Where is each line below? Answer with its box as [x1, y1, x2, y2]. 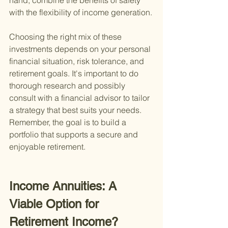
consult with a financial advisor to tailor [9, 93, 152, 103]
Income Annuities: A [9, 179, 120, 193]
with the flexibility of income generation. [9, 7, 152, 18]
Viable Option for [9, 197, 102, 211]
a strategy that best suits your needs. [9, 105, 144, 116]
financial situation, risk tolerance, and [9, 56, 146, 67]
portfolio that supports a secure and [9, 129, 140, 140]
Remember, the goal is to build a [9, 117, 128, 128]
